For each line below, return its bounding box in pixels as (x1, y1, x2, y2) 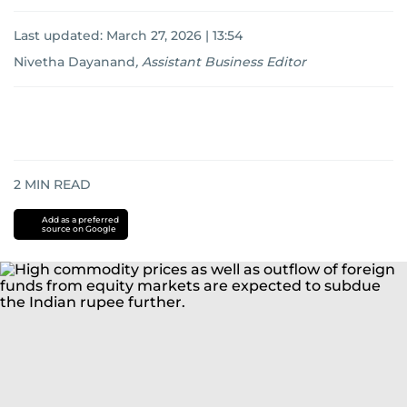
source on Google (41, 223, 116, 233)
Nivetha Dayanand (14, 54, 135, 70)
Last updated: (14, 27, 106, 44)
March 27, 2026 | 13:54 (106, 27, 243, 44)
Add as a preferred (41, 214, 119, 224)
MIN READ (21, 176, 91, 193)
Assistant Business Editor (142, 54, 306, 70)
